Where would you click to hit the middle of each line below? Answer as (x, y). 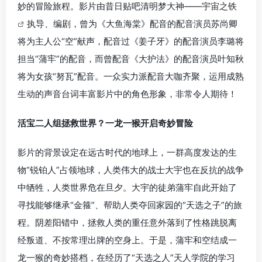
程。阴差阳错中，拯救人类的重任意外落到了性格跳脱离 (127, 223)
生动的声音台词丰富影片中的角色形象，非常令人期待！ (127, 94)
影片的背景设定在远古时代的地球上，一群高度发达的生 (127, 152)
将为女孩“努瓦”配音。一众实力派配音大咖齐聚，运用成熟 (131, 76)
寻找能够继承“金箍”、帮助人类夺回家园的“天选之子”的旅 (130, 205)
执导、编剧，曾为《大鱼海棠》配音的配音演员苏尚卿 (132, 24)
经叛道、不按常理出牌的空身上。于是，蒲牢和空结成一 (127, 240)
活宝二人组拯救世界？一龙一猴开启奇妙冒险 (105, 123)
